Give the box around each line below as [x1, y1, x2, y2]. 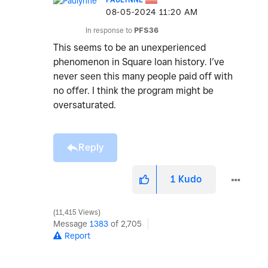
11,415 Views [54, 208, 100, 217]
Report [65, 231, 90, 241]
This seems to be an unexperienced [53, 42, 206, 54]
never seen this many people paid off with [53, 71, 233, 83]
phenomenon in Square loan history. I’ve [53, 56, 224, 68]
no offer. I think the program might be [53, 85, 214, 97]
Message [53, 219, 90, 229]
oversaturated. [53, 99, 116, 111]
